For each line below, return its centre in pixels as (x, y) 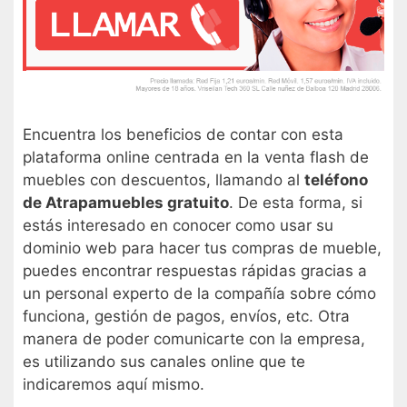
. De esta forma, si (296, 203)
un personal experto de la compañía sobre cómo (199, 294)
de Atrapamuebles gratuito (126, 203)
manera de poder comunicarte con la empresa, (194, 339)
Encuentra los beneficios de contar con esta (183, 135)
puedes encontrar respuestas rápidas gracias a (195, 271)
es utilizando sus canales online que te (164, 362)
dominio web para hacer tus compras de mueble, (202, 248)
